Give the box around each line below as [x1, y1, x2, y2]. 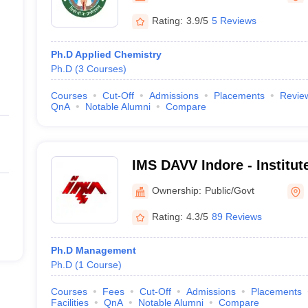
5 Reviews [211, 14, 256, 26]
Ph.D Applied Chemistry [50, 49, 162, 60]
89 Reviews [211, 210, 262, 222]
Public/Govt [204, 184, 254, 196]
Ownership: [151, 184, 201, 196]
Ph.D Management [50, 245, 136, 256]
